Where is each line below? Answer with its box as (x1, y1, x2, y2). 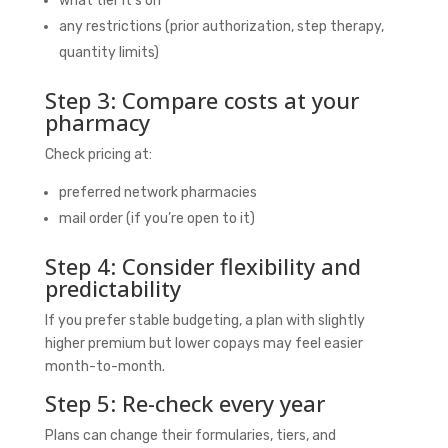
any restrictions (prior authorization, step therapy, (58, 17, 384, 35)
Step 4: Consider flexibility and (44, 250, 361, 281)
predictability (44, 272, 181, 303)
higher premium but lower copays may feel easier (44, 334, 363, 352)
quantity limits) (58, 43, 159, 61)
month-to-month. (44, 357, 165, 375)
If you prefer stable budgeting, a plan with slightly (44, 311, 365, 329)
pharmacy (44, 106, 150, 137)
